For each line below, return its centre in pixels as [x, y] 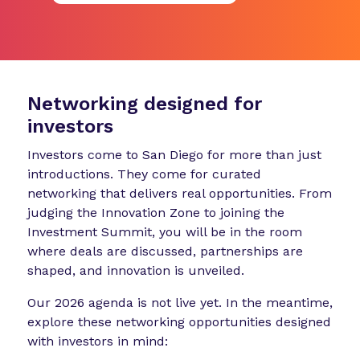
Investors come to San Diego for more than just [174, 155]
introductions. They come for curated [144, 174]
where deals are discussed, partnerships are [165, 252]
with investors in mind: [97, 342]
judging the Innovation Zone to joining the [155, 213]
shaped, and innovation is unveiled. [135, 271]
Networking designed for [144, 104]
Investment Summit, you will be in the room [164, 232]
